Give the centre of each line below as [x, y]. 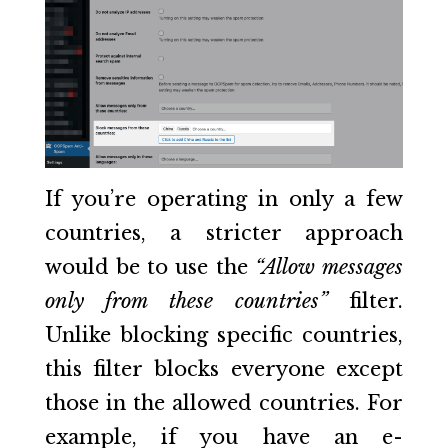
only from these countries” [186, 300]
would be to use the [149, 266]
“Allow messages [329, 266]
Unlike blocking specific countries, [224, 334]
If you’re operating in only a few [224, 198]
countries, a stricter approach [224, 232]
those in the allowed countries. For [224, 402]
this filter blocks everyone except [224, 368]
